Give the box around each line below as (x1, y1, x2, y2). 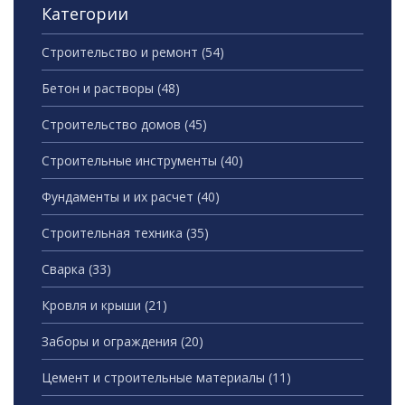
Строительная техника (42, 224, 186, 242)
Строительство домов (42, 116, 184, 134)
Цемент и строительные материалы (42, 369, 268, 387)
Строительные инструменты (42, 152, 221, 170)
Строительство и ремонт (42, 43, 202, 61)
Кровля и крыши (42, 297, 145, 315)
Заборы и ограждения (42, 333, 181, 351)
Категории (42, 3, 128, 25)
